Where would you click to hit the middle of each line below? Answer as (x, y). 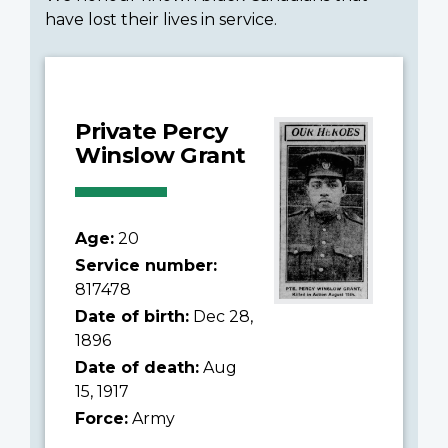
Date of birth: (132, 316)
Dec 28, (221, 316)
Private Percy (151, 130)
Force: (101, 418)
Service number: (146, 265)
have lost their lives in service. (161, 19)
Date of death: (137, 367)
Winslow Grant (160, 154)
